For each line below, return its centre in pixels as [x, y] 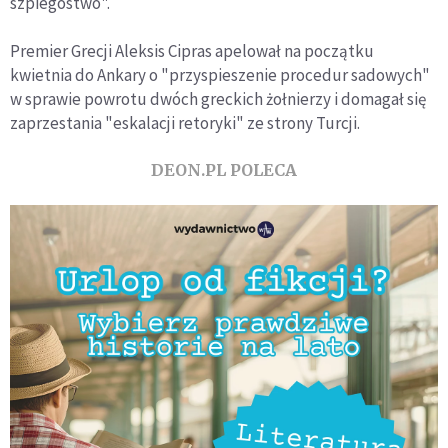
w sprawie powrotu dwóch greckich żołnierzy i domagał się [218, 98]
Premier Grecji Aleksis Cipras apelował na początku [192, 50]
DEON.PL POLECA [224, 169]
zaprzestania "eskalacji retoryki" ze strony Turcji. [185, 122]
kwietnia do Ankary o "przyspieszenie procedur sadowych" [220, 74]
